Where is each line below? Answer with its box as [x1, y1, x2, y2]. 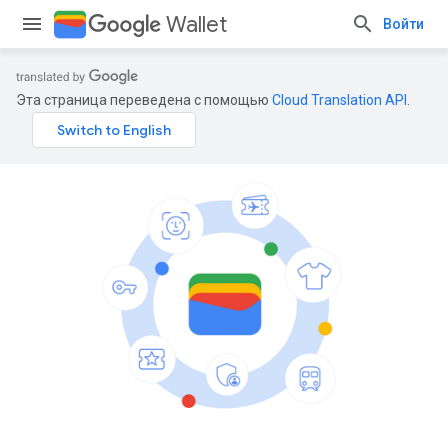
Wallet [166, 11, 227, 38]
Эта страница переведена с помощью [16, 92, 272, 108]
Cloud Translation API [272, 92, 407, 108]
